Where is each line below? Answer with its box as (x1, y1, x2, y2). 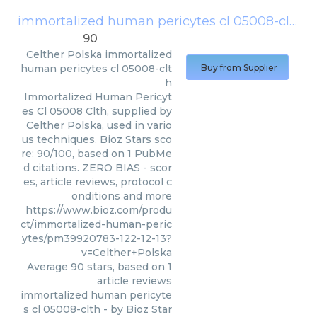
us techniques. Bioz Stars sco (22, 133, 172, 146)
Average (27, 260, 71, 274)
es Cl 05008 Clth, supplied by (22, 105, 172, 118)
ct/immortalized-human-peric (21, 218, 172, 231)
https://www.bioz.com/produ (25, 204, 172, 217)
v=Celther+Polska (81, 246, 172, 260)
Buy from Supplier (201, 62, 277, 74)
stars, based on (84, 260, 168, 274)
